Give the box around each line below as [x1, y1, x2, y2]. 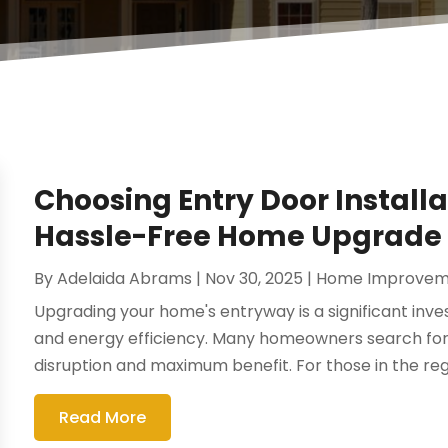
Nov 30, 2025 [205, 267, 304, 291]
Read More [59, 406, 147, 430]
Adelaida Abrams [57, 267, 193, 291]
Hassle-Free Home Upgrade [34, 217, 443, 257]
